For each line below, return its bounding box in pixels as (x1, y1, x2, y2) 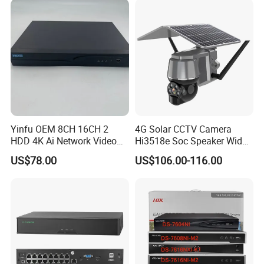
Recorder (11, 146, 48, 159)
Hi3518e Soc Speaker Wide (134, 134, 247, 147)
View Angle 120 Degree (134, 146, 230, 159)
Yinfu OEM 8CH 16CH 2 (11, 122, 109, 136)
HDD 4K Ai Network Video (11, 134, 117, 147)
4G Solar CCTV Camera (134, 122, 232, 136)
